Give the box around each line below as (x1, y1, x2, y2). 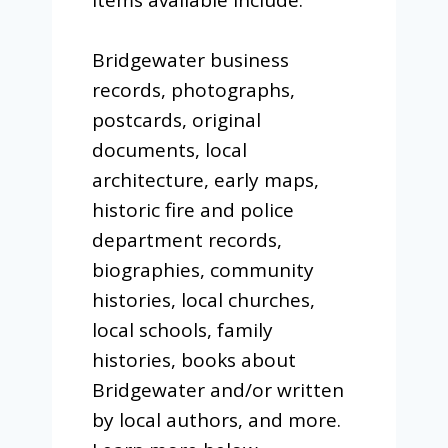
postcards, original (91, 106, 261, 133)
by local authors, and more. (91, 406, 341, 433)
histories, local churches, (91, 286, 315, 313)
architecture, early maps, (91, 166, 319, 193)
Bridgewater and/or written (91, 376, 344, 403)
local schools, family (91, 316, 273, 343)
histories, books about (91, 346, 296, 373)
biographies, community (91, 256, 314, 283)
